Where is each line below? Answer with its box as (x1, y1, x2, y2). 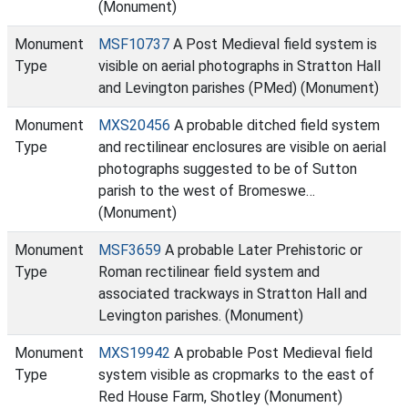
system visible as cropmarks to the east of (98, 366, 374, 383)
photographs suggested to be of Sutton (98, 160, 357, 178)
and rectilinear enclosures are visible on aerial (98, 138, 386, 156)
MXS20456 (98, 117, 170, 134)
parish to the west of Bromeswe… (98, 182, 315, 199)
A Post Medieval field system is (169, 36, 377, 53)
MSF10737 (98, 36, 169, 53)
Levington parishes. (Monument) (98, 307, 303, 324)
